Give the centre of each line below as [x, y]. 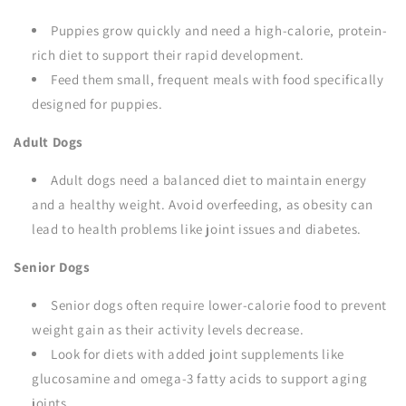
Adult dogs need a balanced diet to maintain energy [209, 180]
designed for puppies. [97, 104]
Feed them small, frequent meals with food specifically [217, 79]
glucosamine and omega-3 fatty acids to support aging [200, 378]
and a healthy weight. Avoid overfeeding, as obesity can [203, 204]
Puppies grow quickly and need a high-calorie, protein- [219, 30]
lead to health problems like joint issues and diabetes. [197, 229]
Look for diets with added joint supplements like [198, 354]
